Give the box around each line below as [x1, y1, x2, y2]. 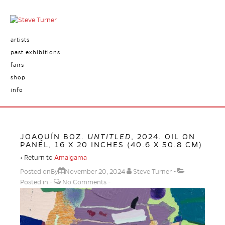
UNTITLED [87, 133, 131, 141]
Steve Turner [133, 168, 172, 175]
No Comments [62, 179, 106, 186]
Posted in [20, 179, 50, 186]
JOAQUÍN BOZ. [20, 133, 87, 141]
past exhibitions [10, 49, 60, 55]
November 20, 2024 [65, 168, 125, 175]
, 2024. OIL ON [131, 133, 195, 141]
